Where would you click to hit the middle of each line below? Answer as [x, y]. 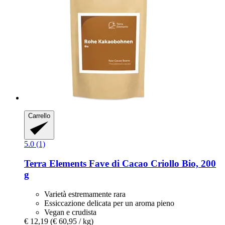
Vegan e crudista [70, 212]
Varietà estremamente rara [85, 194]
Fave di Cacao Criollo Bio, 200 [152, 164]
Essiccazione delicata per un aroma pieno [109, 203]
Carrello [39, 116]
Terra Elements [57, 164]
